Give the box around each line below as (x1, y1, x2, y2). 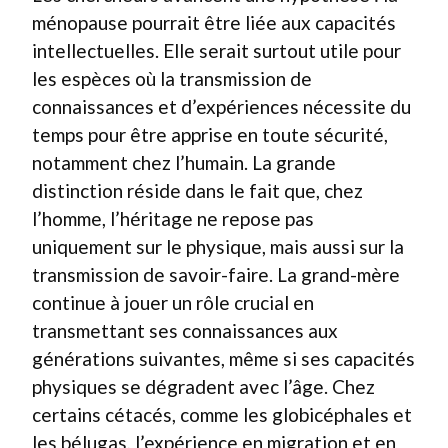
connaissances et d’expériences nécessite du (32, 94, 411, 118)
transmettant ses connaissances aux (32, 318, 338, 342)
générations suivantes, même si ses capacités (32, 346, 415, 370)
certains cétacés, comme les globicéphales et (32, 402, 412, 426)
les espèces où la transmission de (32, 66, 312, 90)
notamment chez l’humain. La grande (32, 150, 336, 174)
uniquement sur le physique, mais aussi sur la (32, 234, 404, 258)
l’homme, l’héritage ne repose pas (32, 206, 314, 230)
